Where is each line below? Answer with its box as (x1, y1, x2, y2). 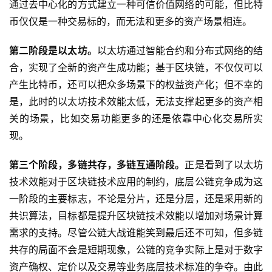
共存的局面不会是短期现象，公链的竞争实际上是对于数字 (9, 243, 263, 256)
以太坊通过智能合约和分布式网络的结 (97, 44, 263, 57)
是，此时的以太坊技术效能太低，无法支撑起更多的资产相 (9, 95, 263, 108)
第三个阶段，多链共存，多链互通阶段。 (9, 158, 185, 171)
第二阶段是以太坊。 (9, 44, 97, 57)
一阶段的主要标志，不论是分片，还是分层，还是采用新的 (9, 192, 263, 205)
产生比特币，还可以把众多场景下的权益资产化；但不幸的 (9, 78, 263, 91)
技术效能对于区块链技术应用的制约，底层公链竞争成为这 (9, 175, 263, 188)
